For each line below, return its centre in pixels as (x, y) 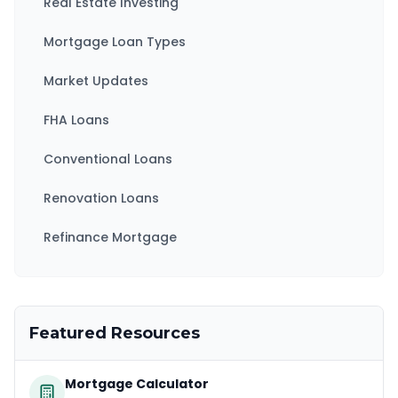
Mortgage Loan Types (115, 42)
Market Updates (96, 81)
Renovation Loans (101, 198)
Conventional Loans (108, 159)
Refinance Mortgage (110, 237)
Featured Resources (115, 333)
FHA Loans (76, 120)
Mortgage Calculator (137, 384)
